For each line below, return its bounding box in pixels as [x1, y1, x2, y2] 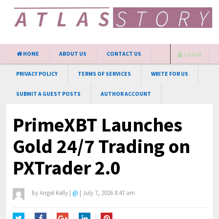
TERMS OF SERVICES [78, 70, 131, 77]
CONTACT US [107, 50, 142, 57]
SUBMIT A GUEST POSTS [16, 90, 81, 97]
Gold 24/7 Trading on [13, 134, 191, 158]
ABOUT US [59, 50, 87, 57]
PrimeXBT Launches [13, 112, 183, 137]
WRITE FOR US [151, 70, 189, 77]
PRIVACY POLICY [16, 70, 58, 77]
